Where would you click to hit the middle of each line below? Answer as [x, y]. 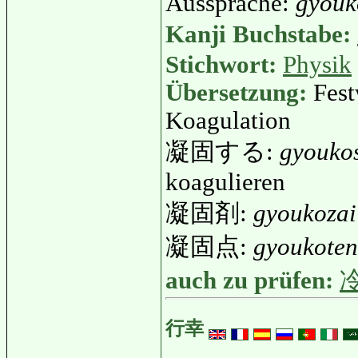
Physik [317, 64]
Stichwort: [224, 64]
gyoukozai [305, 213]
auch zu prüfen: [253, 280]
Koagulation [228, 120]
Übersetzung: [239, 92]
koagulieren [225, 182]
